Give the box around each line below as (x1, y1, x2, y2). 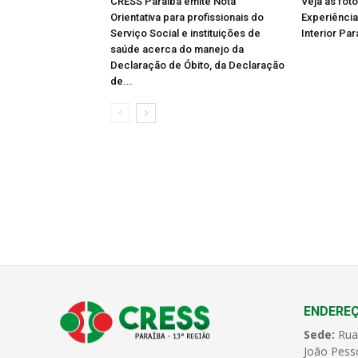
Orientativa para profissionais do (110, 10, 264, 23)
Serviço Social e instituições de (110, 26, 261, 39)
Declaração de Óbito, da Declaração (110, 58, 284, 71)
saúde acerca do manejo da (110, 42, 244, 55)
